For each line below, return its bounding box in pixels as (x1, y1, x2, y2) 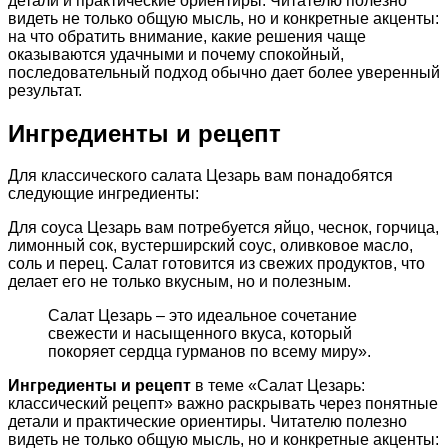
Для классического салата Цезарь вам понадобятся (8, 167, 393, 185)
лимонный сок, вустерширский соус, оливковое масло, (8, 237, 413, 255)
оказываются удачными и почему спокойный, (8, 45, 344, 63)
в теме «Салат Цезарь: (191, 377, 365, 395)
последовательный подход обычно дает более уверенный (8, 63, 440, 81)
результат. (8, 81, 82, 99)
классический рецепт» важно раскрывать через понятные (8, 395, 438, 413)
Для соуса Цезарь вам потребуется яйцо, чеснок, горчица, (8, 219, 439, 237)
